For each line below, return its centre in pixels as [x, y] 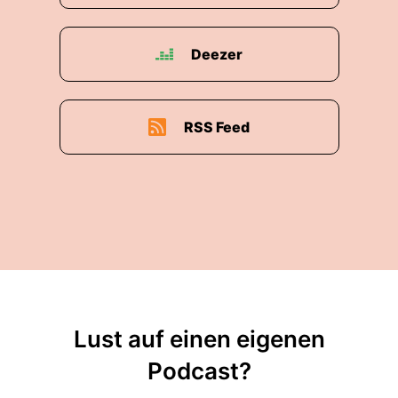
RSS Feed [217, 127]
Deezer [217, 54]
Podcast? [199, 371]
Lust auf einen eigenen [199, 339]
